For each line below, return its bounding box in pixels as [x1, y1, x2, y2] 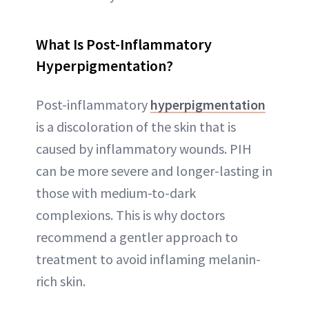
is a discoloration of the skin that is [36, 117, 236, 135]
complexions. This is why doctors [36, 206, 225, 223]
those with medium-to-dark [36, 183, 196, 201]
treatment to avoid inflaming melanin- [36, 250, 261, 268]
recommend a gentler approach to [36, 228, 238, 246]
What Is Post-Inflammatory [36, 34, 212, 54]
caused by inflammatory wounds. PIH [36, 139, 252, 157]
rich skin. [36, 272, 86, 290]
